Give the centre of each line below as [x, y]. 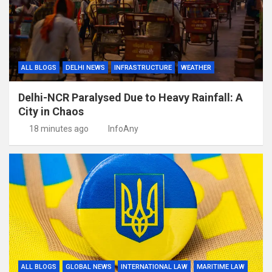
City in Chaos [51, 111]
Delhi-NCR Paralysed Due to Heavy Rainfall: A [131, 97]
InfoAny [123, 129]
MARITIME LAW [221, 267]
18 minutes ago [59, 129]
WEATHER [196, 68]
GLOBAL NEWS [89, 267]
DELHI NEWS [85, 68]
